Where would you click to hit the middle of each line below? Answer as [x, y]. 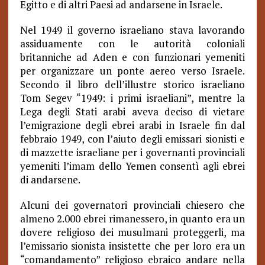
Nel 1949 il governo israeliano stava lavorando [132, 30]
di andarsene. [50, 180]
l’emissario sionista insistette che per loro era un [132, 246]
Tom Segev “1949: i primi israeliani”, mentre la [132, 98]
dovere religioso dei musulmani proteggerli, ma [132, 232]
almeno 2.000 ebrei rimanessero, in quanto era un [132, 219]
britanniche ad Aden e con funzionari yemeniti [132, 57]
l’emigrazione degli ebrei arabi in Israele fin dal [132, 125]
